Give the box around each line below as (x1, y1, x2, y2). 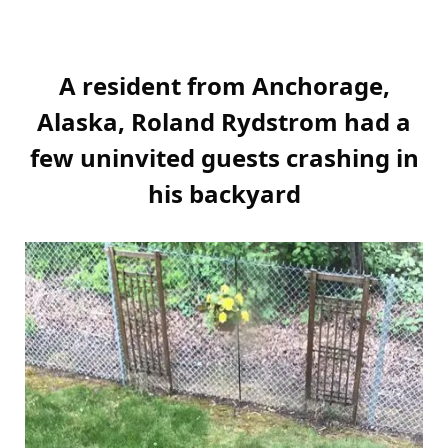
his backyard (147, 177, 301, 211)
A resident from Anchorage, (58, 69, 390, 103)
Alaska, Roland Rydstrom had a (37, 105, 411, 139)
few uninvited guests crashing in (29, 141, 419, 175)
